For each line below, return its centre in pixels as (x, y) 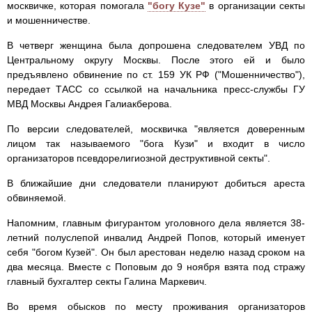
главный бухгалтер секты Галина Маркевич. (107, 282)
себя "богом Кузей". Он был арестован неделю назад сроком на (156, 252)
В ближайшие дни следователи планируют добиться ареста (156, 184)
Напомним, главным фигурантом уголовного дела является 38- (156, 223)
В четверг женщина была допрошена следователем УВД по (156, 46)
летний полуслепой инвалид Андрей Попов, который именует (156, 238)
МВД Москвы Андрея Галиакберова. (89, 104)
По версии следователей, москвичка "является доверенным (156, 129)
